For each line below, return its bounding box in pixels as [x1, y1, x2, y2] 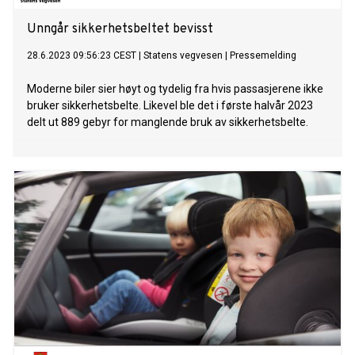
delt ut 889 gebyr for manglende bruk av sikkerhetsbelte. [27, 116, 308, 129]
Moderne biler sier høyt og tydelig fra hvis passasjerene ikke [27, 82, 323, 96]
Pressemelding [230, 50, 296, 62]
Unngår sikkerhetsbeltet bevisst [27, 21, 213, 38]
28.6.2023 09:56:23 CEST [27, 50, 136, 62]
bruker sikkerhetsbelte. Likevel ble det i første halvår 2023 [27, 99, 313, 113]
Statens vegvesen [143, 50, 223, 62]
